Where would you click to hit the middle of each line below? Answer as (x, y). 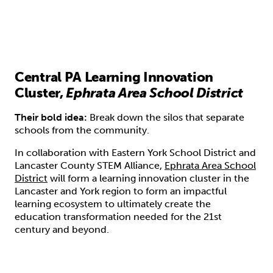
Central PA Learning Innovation (114, 77)
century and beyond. (62, 229)
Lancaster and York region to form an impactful (121, 191)
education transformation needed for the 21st (118, 216)
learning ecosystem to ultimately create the (113, 204)
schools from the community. (82, 130)
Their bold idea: (52, 117)
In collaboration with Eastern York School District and (135, 152)
